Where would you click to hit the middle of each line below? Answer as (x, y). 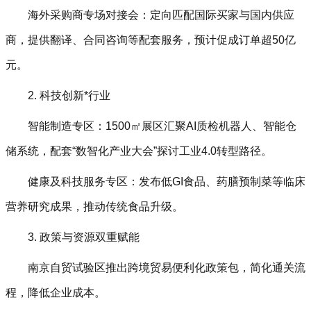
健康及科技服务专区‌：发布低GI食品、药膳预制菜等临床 (167, 182)
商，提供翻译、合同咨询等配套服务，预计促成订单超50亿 (151, 40)
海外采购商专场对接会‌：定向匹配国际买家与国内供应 (161, 15)
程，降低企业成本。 (56, 293)
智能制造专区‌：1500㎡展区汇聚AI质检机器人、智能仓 (162, 126)
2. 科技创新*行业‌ (69, 95)
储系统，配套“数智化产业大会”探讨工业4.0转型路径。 (139, 151)
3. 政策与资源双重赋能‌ (84, 237)
